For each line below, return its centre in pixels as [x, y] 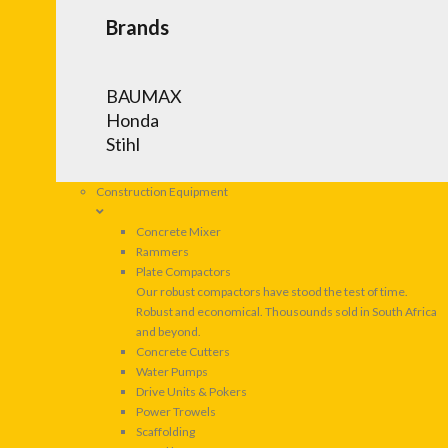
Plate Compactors [183, 272]
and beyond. [168, 332]
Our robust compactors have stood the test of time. [272, 292]
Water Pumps [172, 372]
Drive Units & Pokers [191, 392]
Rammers [162, 252]
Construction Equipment [162, 192]
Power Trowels [176, 412]
